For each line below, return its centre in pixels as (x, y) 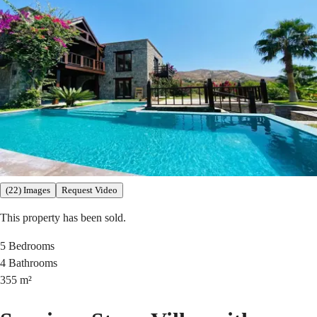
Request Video (90, 190)
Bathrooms (33, 263)
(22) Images (28, 190)
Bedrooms (31, 246)
